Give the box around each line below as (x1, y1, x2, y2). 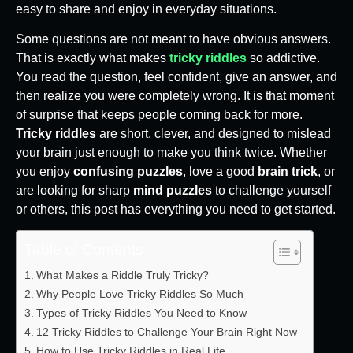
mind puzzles (133, 184, 212, 198)
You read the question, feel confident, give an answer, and (16, 70, 337, 84)
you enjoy (16, 165, 73, 179)
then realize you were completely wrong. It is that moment (16, 89, 334, 103)
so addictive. (247, 51, 320, 65)
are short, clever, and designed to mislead (96, 127, 331, 141)
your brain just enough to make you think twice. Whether (16, 146, 327, 160)
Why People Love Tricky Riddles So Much (35, 288, 243, 301)
